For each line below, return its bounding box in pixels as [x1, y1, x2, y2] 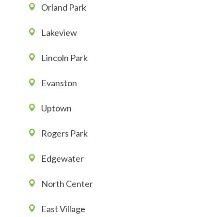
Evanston [41, 77, 77, 89]
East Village [41, 203, 85, 215]
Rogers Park [41, 128, 88, 139]
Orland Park [41, 2, 86, 13]
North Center [41, 178, 93, 189]
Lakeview [41, 27, 77, 38]
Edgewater [41, 153, 84, 164]
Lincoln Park [41, 52, 88, 63]
